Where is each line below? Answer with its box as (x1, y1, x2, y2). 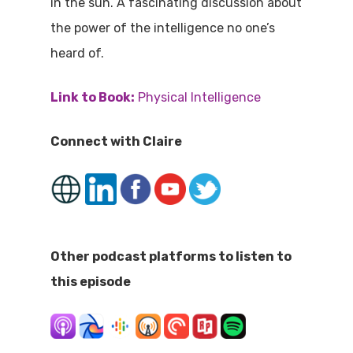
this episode (50, 274, 132, 290)
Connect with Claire (50, 134, 183, 150)
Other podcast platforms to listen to (50, 249, 292, 265)
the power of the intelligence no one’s (50, 20, 276, 36)
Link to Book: (50, 90, 136, 106)
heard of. (50, 46, 105, 61)
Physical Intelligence (135, 90, 262, 106)
